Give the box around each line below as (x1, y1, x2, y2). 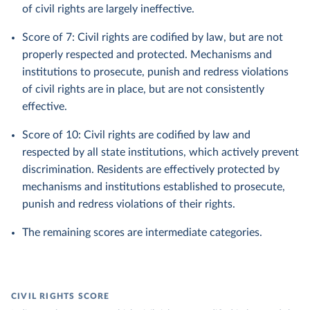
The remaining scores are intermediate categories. (22, 227, 262, 238)
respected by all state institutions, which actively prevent (22, 147, 299, 158)
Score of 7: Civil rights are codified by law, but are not (22, 32, 283, 43)
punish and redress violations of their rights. (22, 199, 235, 210)
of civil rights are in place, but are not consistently (22, 84, 264, 95)
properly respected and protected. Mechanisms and (22, 49, 272, 60)
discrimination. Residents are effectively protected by (22, 164, 280, 175)
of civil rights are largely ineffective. (22, 3, 194, 15)
